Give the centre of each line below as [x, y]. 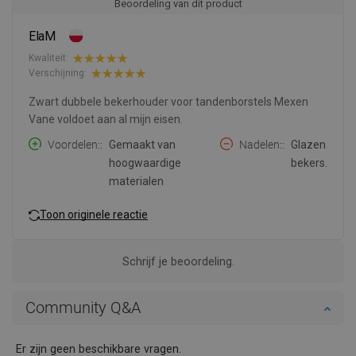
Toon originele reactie [94, 215]
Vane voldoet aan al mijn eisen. [106, 119]
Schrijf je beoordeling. [178, 261]
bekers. [309, 163]
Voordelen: [74, 144]
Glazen [308, 144]
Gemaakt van [142, 144]
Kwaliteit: [48, 58]
